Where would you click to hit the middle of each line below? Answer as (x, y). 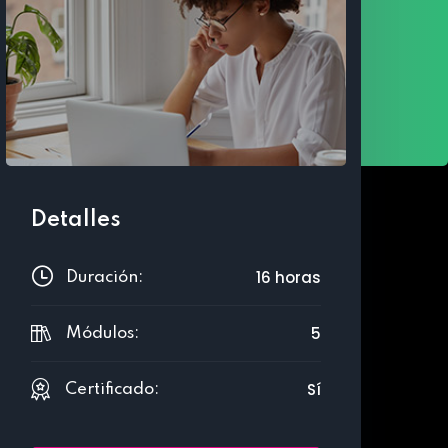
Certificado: (112, 389)
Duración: (104, 277)
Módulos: (102, 333)
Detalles (76, 220)
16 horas (288, 277)
